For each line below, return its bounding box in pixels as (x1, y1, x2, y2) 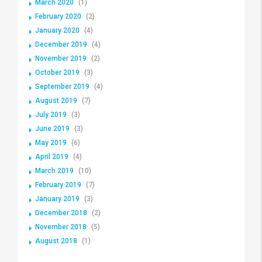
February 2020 (35, 12, 81, 21)
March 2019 (35, 167, 74, 175)
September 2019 (35, 82, 89, 91)
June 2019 (35, 125, 70, 133)
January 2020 (35, 26, 80, 35)
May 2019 (35, 139, 67, 147)
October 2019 (35, 68, 80, 77)
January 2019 (35, 195, 80, 204)
